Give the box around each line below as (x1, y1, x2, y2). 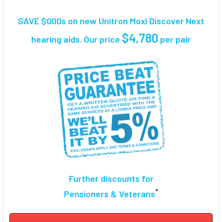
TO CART (18, 77, 45, 85)
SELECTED (16, 69, 48, 77)
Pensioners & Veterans (64, 188, 155, 200)
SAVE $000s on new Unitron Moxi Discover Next (18, 15, 204, 26)
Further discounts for (68, 173, 154, 184)
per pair (158, 33, 191, 45)
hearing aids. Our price (31, 33, 122, 45)
